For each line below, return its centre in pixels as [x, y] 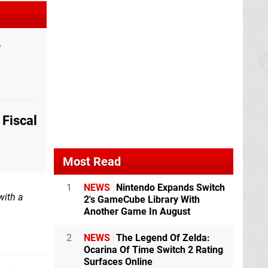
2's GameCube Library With [142, 200]
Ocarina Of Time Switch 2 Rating [153, 250]
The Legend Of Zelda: [162, 238]
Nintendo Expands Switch [169, 188]
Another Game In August [137, 212]
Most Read [92, 162]
